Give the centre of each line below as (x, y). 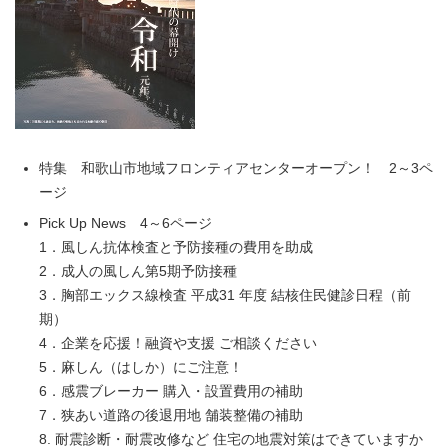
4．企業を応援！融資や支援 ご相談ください (178, 343)
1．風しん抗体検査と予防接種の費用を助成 (176, 247)
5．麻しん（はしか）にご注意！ (141, 367)
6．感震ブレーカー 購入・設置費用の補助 (171, 391)
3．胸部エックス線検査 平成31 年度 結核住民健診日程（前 (225, 295)
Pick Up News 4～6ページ (125, 223)
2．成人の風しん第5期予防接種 (138, 271)
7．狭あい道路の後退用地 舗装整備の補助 (171, 415)
